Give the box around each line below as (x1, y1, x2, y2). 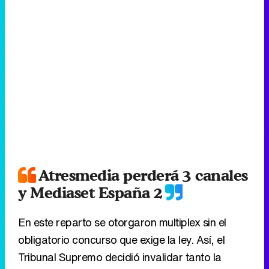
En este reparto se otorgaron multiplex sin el (18, 214, 226, 230)
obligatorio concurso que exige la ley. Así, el (18, 231, 225, 247)
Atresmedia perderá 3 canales (38, 165, 248, 184)
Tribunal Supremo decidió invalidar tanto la (18, 249, 222, 265)
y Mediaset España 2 (18, 183, 163, 202)
